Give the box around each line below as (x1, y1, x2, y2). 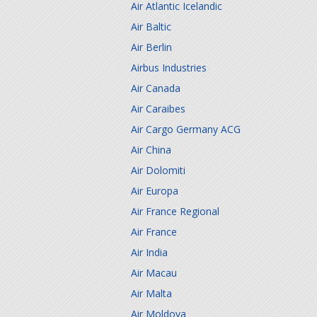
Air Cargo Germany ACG (131, 122, 241, 136)
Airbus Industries (131, 61, 207, 74)
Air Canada (131, 81, 180, 95)
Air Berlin (131, 40, 172, 54)
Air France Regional (131, 204, 219, 218)
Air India (131, 246, 168, 259)
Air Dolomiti (131, 163, 185, 177)
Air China (131, 143, 171, 156)
